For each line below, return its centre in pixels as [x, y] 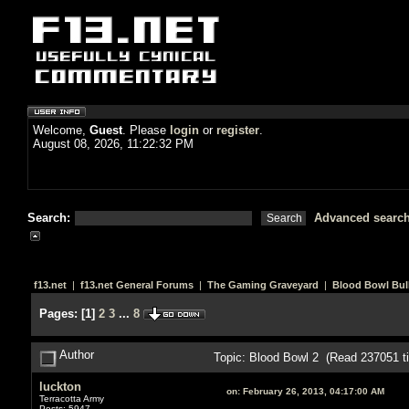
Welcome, [61, 130]
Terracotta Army [71, 398]
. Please [146, 130]
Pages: [58, 314]
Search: [51, 218]
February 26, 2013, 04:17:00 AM [312, 391]
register [238, 130]
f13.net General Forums [136, 285]
